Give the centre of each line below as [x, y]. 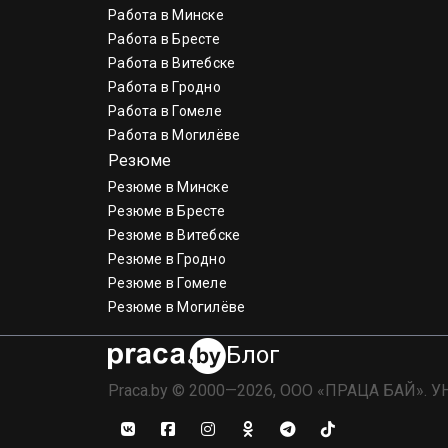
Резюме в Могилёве [177, 306]
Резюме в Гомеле [167, 282]
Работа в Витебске [172, 62]
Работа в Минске [166, 14]
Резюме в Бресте [166, 210]
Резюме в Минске [168, 186]
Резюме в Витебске [174, 234]
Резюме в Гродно [167, 258]
